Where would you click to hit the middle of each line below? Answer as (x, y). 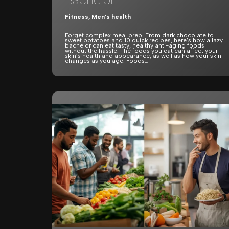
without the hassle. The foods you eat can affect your (141, 50)
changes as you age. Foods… (107, 61)
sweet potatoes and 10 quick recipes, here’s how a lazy (144, 40)
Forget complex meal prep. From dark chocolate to (139, 35)
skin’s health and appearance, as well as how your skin (143, 55)
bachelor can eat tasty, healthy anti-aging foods (135, 45)
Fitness (77, 17)
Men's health (111, 17)
